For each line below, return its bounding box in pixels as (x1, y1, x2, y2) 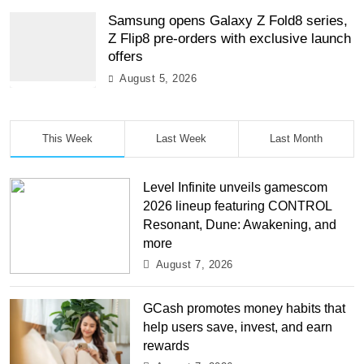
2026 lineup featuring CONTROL (143, 198, 333, 214)
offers (108, 49, 143, 65)
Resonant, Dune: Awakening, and (143, 217, 337, 232)
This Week (41, 132, 93, 145)
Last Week (156, 132, 207, 145)
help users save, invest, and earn (143, 319, 333, 335)
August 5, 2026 (119, 72, 197, 85)
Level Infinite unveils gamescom (143, 180, 328, 195)
